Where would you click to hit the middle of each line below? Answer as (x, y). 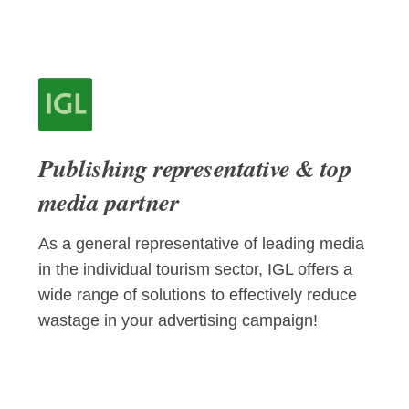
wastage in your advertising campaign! (178, 321)
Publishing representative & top (195, 168)
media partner (109, 201)
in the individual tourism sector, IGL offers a (195, 270)
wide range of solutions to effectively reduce (198, 295)
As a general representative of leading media (201, 244)
